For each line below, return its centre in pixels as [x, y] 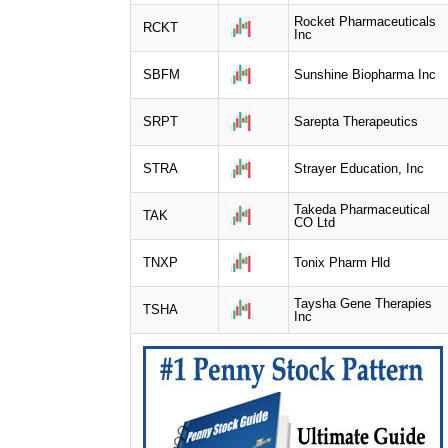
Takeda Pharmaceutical [362, 209]
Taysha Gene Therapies [363, 303]
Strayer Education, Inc [359, 168]
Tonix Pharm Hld [342, 262]
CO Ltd [314, 222]
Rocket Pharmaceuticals [365, 21]
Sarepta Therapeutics [356, 121]
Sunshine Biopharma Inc [365, 74]
